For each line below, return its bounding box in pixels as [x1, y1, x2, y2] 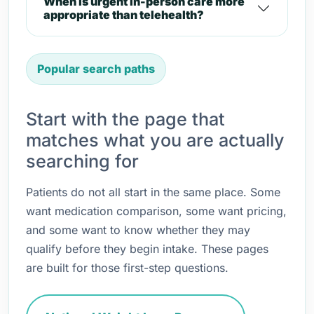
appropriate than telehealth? [43, 8, 204, 22]
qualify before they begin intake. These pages [26, 242, 268, 256]
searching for [26, 151, 139, 172]
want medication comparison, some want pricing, [26, 204, 287, 218]
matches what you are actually [26, 130, 285, 151]
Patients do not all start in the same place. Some [26, 185, 280, 199]
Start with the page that [26, 109, 225, 130]
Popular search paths [37, 62, 155, 76]
